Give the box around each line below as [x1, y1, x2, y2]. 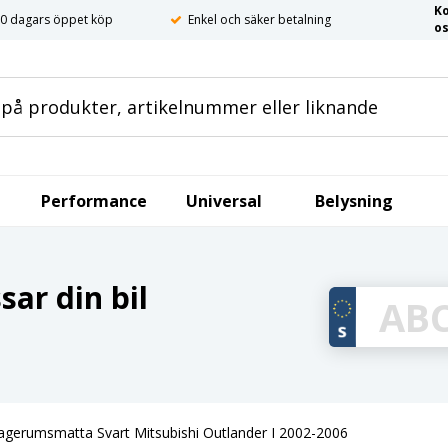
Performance [41, 190, 147, 212]
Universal [186, 190, 262, 212]
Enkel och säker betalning [188, 11, 331, 28]
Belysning [315, 190, 393, 212]
